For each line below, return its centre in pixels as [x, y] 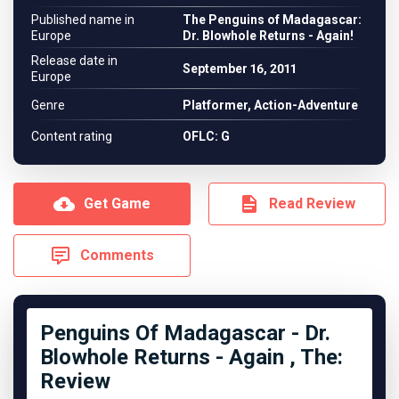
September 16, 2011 [240, 69]
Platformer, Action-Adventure [270, 105]
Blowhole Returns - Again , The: [191, 357]
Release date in [74, 61]
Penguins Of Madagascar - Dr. [185, 333]
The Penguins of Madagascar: [272, 20]
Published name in [83, 20]
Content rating [72, 136]
